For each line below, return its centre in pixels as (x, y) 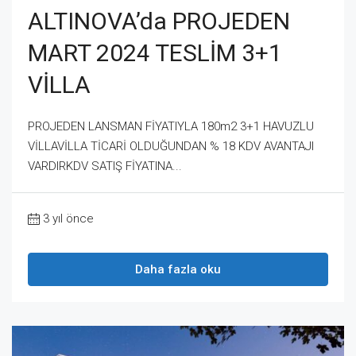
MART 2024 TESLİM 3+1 (155, 52)
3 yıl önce (68, 218)
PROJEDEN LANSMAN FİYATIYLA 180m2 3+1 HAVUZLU (171, 126)
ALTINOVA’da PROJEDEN (159, 21)
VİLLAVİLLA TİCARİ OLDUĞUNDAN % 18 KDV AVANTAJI (171, 146)
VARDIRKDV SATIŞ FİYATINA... (105, 166)
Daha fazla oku (178, 269)
